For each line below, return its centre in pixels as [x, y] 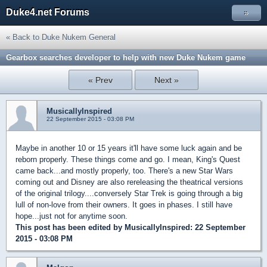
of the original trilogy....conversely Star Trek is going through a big [129, 193]
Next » [166, 80]
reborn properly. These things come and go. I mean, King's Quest [128, 159]
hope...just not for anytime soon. [72, 216]
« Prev [101, 80]
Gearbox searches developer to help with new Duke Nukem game [126, 58]
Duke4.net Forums [48, 12]
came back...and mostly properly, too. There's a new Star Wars [124, 171]
